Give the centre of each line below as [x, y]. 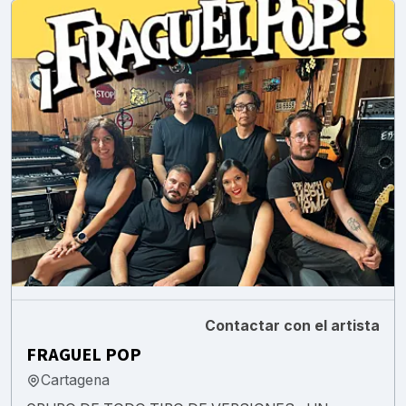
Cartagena [75, 380]
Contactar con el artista [292, 325]
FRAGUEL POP [84, 355]
